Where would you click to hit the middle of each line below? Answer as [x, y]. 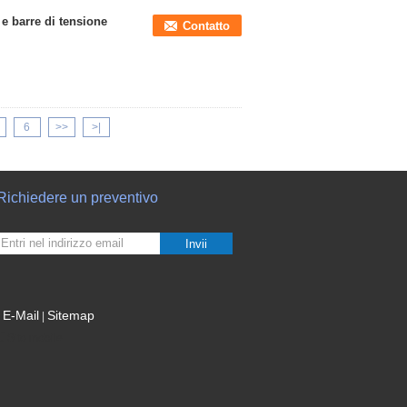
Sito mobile [35, 338]
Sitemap [71, 315]
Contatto [206, 26]
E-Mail [21, 315]
